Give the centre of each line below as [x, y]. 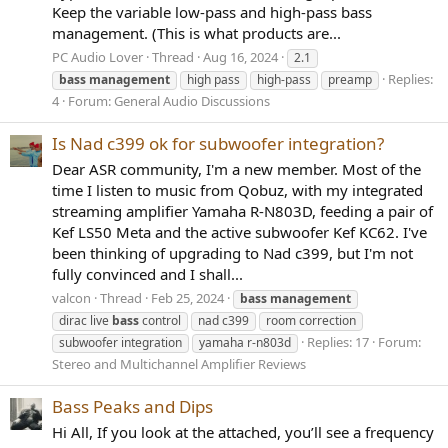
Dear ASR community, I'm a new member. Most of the [236, 168]
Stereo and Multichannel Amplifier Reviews [179, 363]
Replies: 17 [338, 341]
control [160, 320]
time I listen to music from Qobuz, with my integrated [237, 189]
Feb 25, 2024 [187, 297]
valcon [71, 297]
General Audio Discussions [192, 100]
